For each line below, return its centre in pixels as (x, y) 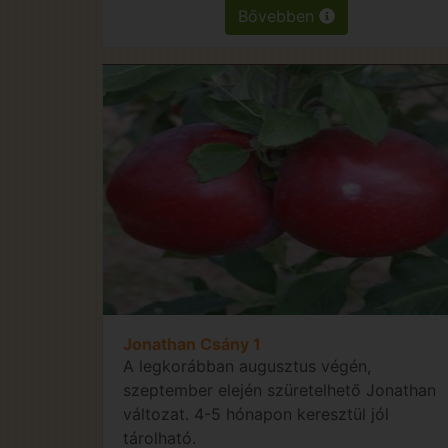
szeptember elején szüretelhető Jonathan (279, 389)
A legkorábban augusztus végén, (247, 365)
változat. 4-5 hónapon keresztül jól (256, 413)
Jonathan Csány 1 (192, 343)
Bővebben (279, 15)
